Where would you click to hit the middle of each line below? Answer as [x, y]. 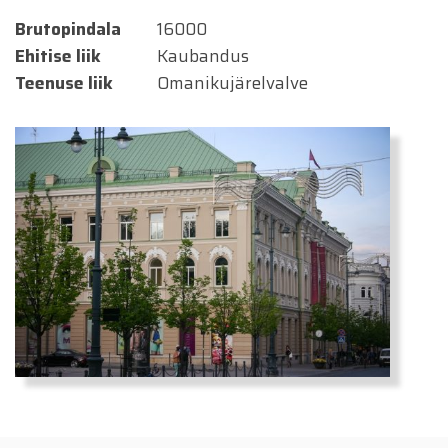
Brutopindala [68, 29]
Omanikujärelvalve [232, 83]
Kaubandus [202, 56]
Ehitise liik [58, 56]
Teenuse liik [64, 83]
